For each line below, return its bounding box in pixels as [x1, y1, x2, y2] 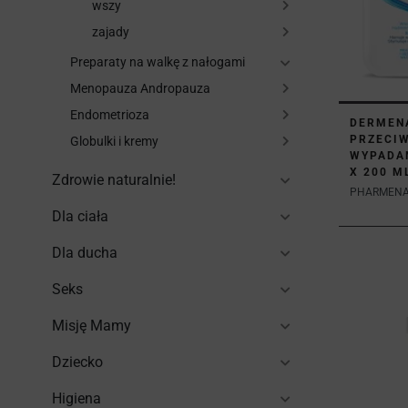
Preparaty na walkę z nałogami [70, 55, 245, 69]
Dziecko [52, 353, 103, 371]
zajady [92, 25, 129, 39]
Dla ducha [52, 244, 117, 261]
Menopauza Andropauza [70, 81, 210, 96]
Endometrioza [70, 107, 149, 122]
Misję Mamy [52, 317, 131, 334]
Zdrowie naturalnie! [52, 171, 176, 189]
